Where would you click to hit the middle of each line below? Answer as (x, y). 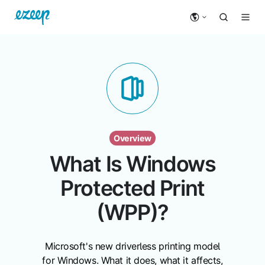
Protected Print (132, 188)
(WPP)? (132, 213)
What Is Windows (132, 164)
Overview (132, 138)
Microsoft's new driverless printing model (132, 246)
